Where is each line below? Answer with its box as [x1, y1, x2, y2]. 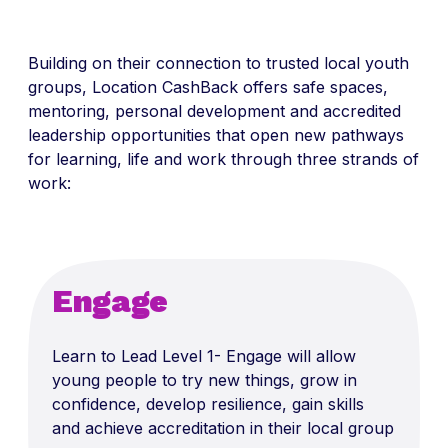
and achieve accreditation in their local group [52, 418, 394, 439]
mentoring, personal [28, 101, 187, 122]
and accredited [285, 101, 401, 122]
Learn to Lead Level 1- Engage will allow [52, 346, 356, 367]
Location [92, 77, 162, 98]
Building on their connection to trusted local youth [28, 53, 409, 74]
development [187, 101, 285, 122]
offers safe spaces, [238, 77, 388, 98]
